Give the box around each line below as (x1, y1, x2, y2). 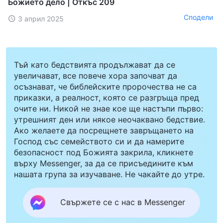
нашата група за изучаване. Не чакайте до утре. (14, 169, 205, 179)
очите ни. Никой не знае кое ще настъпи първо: (14, 103, 203, 113)
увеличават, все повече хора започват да (14, 70, 177, 81)
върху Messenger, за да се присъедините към (14, 158, 193, 168)
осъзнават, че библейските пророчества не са (14, 81, 197, 92)
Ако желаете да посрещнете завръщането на (14, 125, 194, 135)
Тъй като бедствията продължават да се (14, 59, 175, 70)
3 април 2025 (18, 14, 64, 23)
